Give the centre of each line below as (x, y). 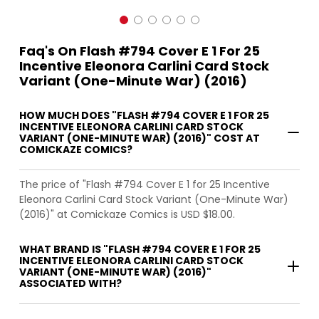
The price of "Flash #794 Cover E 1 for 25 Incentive (145, 185)
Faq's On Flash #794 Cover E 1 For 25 (140, 51)
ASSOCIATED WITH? (70, 284)
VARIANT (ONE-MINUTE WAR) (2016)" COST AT (140, 138)
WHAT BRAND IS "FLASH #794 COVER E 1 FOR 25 (140, 250)
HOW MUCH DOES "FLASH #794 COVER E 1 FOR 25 (144, 116)
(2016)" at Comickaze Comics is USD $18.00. (127, 215)
